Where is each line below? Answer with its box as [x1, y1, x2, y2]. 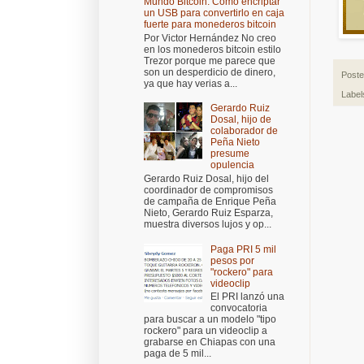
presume [210, 148, 249, 160]
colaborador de [210, 125, 278, 137]
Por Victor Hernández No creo [144, 32, 276, 44]
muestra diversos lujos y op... [144, 218, 271, 230]
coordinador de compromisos [144, 184, 273, 196]
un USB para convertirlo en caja [144, 7, 284, 19]
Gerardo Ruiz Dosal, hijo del [144, 172, 269, 184]
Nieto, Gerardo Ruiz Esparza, [144, 206, 273, 219]
